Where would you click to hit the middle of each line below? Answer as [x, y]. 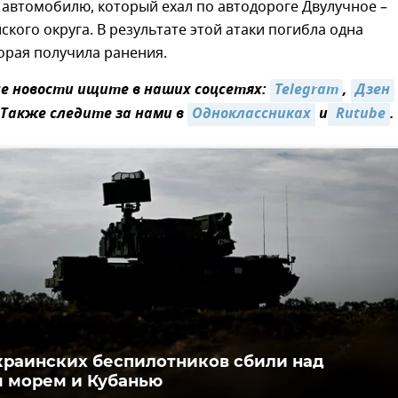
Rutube [359, 115]
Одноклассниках [251, 115]
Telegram [306, 91]
